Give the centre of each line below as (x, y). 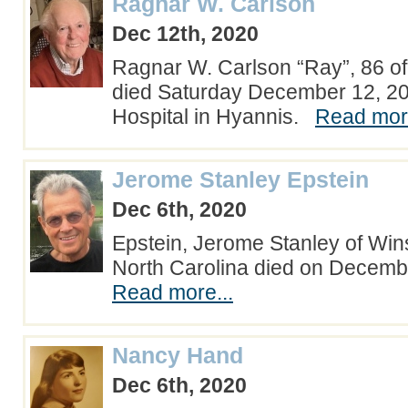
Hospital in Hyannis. (214, 117)
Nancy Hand (178, 355)
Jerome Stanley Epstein (240, 179)
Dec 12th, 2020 (185, 34)
